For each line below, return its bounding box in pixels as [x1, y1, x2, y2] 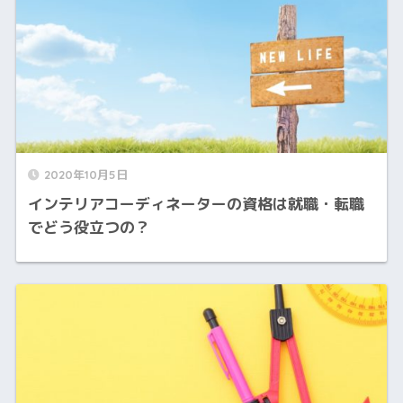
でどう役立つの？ [27, 217, 150, 238]
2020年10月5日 [43, 167, 128, 183]
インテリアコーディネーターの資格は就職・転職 [27, 193, 364, 215]
